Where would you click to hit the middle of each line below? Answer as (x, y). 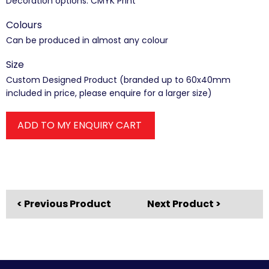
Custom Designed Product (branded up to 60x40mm (118, 80)
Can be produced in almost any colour (87, 40)
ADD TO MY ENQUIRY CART (80, 125)
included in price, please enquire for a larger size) (109, 93)
